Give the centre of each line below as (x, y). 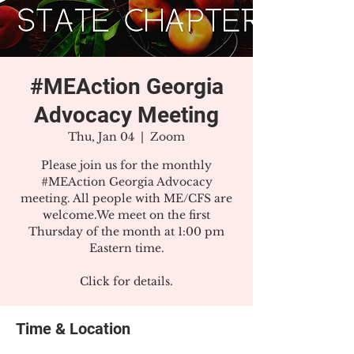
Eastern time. (126, 248)
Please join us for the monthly (126, 165)
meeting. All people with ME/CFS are (126, 198)
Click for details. (126, 281)
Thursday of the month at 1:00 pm (126, 232)
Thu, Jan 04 (101, 137)
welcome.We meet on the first (126, 215)
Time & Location (73, 329)
